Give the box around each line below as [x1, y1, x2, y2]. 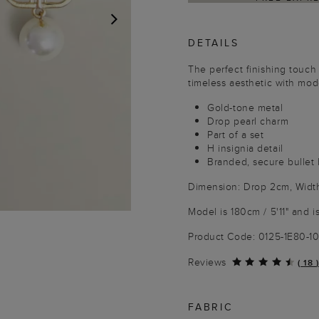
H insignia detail [207, 141, 283, 155]
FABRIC [188, 300, 233, 314]
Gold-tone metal [207, 100, 283, 115]
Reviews [188, 255, 226, 269]
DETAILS [188, 36, 239, 50]
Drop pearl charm [207, 114, 289, 128]
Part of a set [207, 127, 264, 142]
